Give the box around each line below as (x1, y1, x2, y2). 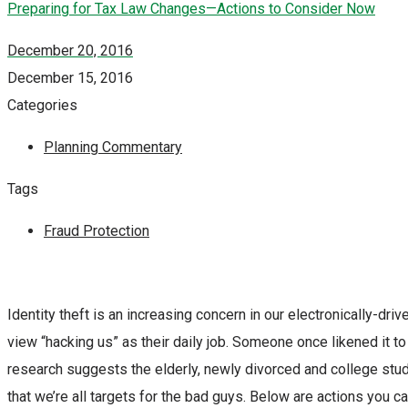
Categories (7, 97, 77, 115)
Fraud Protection (44, 222, 149, 240)
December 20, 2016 (7, 42, 133, 60)
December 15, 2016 (7, 69, 133, 87)
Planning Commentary (44, 138, 182, 157)
